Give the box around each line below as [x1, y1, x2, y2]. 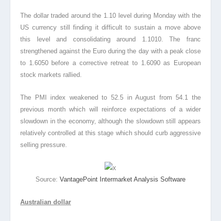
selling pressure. [20, 141, 67, 149]
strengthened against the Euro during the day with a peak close [20, 47, 201, 55]
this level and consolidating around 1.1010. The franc [20, 36, 201, 43]
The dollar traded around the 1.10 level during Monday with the [20, 12, 201, 20]
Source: [35, 175, 60, 183]
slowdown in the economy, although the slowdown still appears [20, 117, 201, 125]
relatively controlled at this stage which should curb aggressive [20, 129, 201, 137]
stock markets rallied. [20, 71, 82, 79]
